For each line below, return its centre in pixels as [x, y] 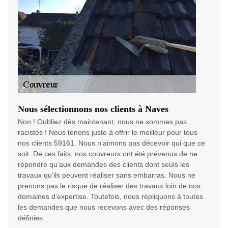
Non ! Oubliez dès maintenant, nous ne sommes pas [102, 122]
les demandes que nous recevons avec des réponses [104, 207]
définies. [31, 218]
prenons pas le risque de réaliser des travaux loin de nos [109, 186]
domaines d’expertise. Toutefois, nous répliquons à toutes [110, 197]
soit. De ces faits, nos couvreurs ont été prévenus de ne [108, 154]
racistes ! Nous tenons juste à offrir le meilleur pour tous [108, 133]
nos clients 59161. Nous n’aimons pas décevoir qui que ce [111, 143]
